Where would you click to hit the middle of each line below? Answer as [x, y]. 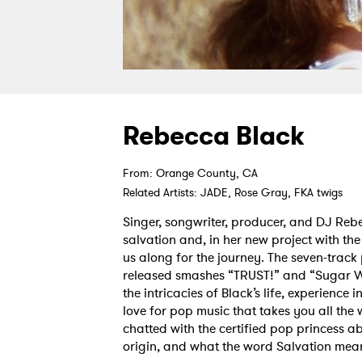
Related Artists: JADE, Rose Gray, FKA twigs [233, 193]
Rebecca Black [214, 136]
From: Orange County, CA [190, 174]
